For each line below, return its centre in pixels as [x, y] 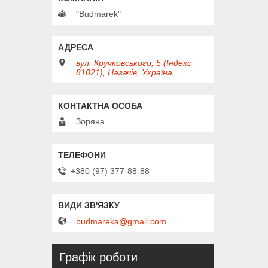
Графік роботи [98, 258]
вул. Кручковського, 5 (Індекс [134, 63]
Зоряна [90, 121]
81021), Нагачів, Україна [124, 72]
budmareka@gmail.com [121, 222]
